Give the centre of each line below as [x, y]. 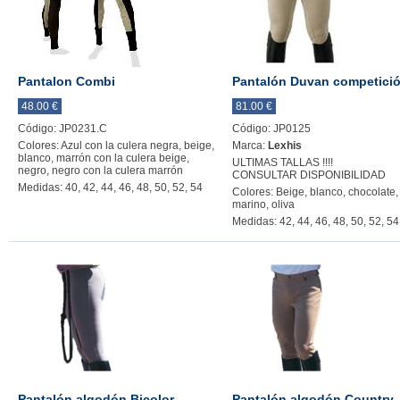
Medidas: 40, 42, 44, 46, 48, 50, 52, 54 [110, 187]
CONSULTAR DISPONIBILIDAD [309, 175]
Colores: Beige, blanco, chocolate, [315, 192]
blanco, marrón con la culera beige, [104, 158]
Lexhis [285, 146]
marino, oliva [263, 204]
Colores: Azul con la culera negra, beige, [116, 146]
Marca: [250, 146]
